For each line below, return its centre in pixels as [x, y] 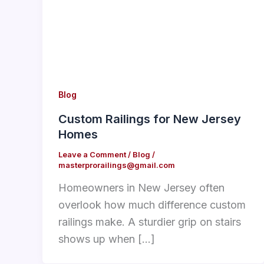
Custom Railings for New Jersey [150, 119]
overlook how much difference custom [152, 205]
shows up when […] [107, 239]
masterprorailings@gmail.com [117, 165]
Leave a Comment [92, 154]
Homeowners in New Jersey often [141, 188]
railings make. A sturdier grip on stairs [150, 222]
